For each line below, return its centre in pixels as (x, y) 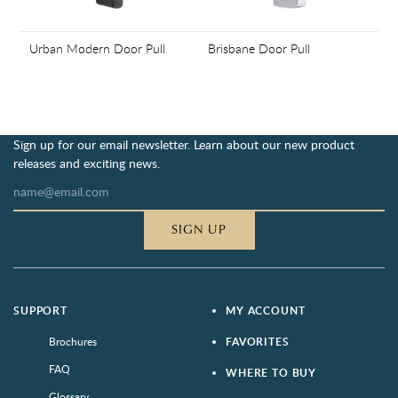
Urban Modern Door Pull (97, 48)
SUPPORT (40, 311)
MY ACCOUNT (266, 311)
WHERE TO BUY (271, 373)
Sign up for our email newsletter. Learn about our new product (184, 145)
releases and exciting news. (87, 163)
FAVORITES (258, 342)
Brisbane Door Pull (259, 48)
